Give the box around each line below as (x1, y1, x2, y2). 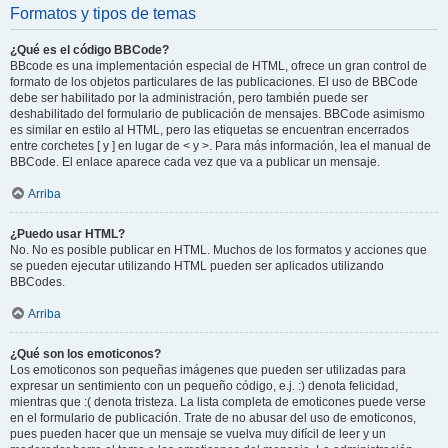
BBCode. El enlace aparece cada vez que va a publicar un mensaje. (10, 155, 380, 169)
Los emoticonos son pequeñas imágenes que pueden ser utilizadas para (10, 363, 406, 377)
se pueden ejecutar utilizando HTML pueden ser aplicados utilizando (10, 259, 384, 273)
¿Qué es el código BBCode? (10, 43, 169, 57)
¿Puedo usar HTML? (10, 227, 125, 241)
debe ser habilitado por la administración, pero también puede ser (10, 91, 368, 105)
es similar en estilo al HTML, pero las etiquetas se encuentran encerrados (10, 123, 409, 137)
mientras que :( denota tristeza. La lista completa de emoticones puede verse (10, 395, 426, 409)
